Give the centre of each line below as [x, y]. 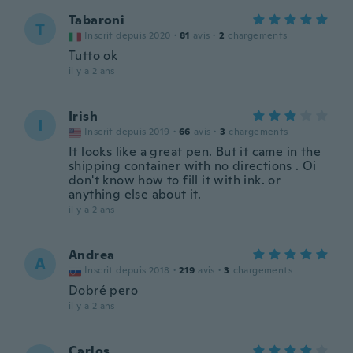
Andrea [92, 255]
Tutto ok [93, 56]
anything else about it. [135, 194]
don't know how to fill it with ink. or [175, 180]
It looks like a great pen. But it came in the [195, 152]
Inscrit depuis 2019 [127, 132]
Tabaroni [97, 20]
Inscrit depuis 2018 [127, 270]
